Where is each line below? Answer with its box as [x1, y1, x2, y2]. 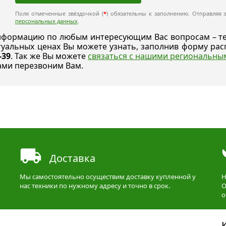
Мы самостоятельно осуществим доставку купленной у [20, 172, 196, 181]
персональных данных [15, 17, 78, 25]
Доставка [49, 151, 95, 165]
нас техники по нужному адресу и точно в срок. [20, 181, 170, 190]
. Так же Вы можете [11, 50, 88, 62]
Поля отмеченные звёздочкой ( [15, 10, 103, 17]
